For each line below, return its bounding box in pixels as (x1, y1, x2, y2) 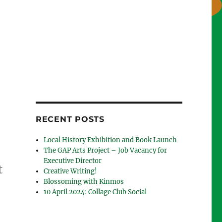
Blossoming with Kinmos (44, 177, 124, 186)
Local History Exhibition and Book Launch (44, 136, 177, 144)
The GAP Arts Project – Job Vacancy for (44, 146, 167, 155)
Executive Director (44, 157, 102, 165)
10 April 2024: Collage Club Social (44, 188, 147, 196)
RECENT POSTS (35, 114, 105, 124)
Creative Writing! (44, 167, 98, 175)
